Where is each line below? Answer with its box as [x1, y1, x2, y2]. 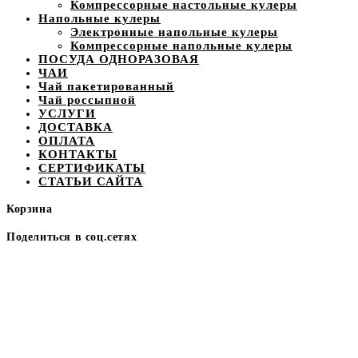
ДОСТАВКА [38, 120, 113, 133]
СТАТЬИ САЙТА [38, 174, 143, 188]
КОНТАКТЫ [38, 147, 117, 161]
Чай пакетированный [38, 79, 174, 93]
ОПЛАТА [38, 133, 95, 147]
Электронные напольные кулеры [70, 25, 278, 38]
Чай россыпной [38, 93, 136, 106]
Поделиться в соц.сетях [6, 230, 137, 243]
